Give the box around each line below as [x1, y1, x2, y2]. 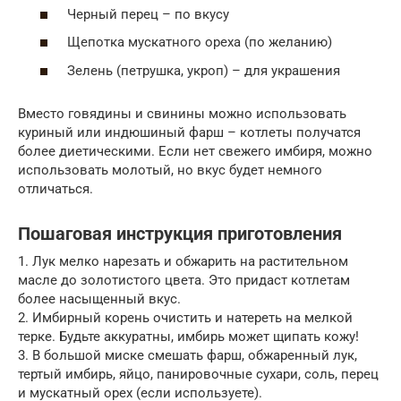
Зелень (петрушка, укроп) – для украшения [67, 62, 340, 79]
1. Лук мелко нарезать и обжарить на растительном [18, 252, 348, 269]
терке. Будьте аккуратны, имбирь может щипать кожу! [18, 328, 359, 345]
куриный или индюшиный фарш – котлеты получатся [18, 124, 361, 141]
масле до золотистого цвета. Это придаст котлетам [18, 271, 350, 288]
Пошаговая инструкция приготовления [18, 223, 342, 244]
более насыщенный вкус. [18, 290, 181, 307]
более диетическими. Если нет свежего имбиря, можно [18, 142, 372, 159]
